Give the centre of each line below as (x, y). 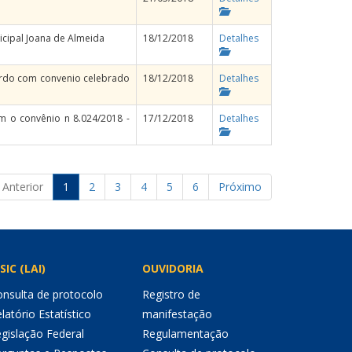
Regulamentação (185, 334)
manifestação (177, 314)
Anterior (23, 187)
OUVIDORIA (173, 268)
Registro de (171, 294)
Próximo (240, 187)
